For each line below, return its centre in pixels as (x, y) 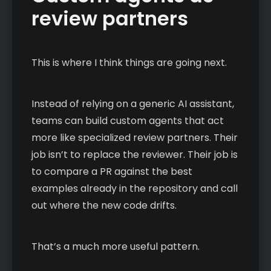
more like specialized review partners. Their (135, 137)
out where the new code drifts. (104, 205)
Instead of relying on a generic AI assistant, (133, 103)
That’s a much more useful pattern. (116, 246)
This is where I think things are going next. (129, 62)
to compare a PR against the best (112, 171)
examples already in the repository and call (135, 188)
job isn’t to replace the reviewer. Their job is (135, 154)
